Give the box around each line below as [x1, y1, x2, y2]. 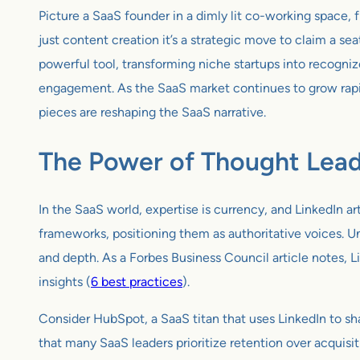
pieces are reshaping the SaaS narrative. [39, 104, 266, 121]
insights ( [39, 274, 91, 290]
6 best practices [91, 274, 182, 290]
